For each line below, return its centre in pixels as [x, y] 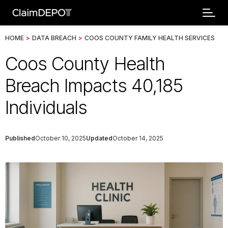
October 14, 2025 [138, 138]
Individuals [46, 107]
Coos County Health [85, 64]
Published [20, 138]
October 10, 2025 [61, 138]
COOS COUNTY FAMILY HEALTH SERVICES [150, 38]
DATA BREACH [54, 38]
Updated [99, 138]
